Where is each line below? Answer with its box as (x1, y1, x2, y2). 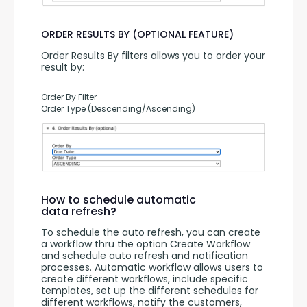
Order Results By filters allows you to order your (41, 48, 265, 62)
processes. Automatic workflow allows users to (41, 260, 263, 275)
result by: (41, 60, 84, 74)
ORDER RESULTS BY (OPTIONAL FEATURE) (41, 27, 234, 41)
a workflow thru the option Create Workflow (41, 237, 250, 251)
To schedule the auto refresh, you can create (41, 225, 260, 240)
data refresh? (41, 204, 116, 220)
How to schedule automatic (41, 192, 196, 208)
